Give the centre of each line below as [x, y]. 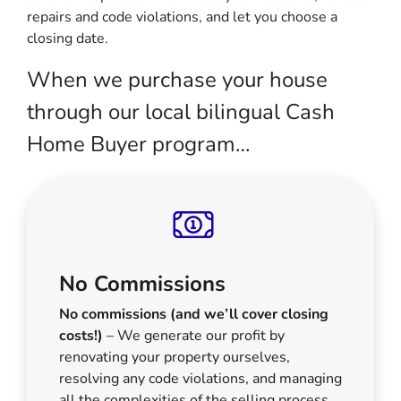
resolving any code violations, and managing [200, 378]
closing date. [68, 38]
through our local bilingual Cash [181, 111]
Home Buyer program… [138, 144]
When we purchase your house [177, 79]
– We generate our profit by [194, 335]
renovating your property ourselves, [175, 357]
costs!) [81, 335]
